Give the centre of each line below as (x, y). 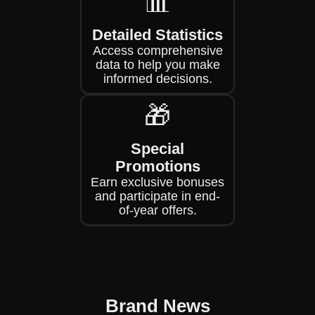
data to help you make (157, 65)
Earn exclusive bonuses (157, 182)
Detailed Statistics (157, 35)
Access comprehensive (157, 51)
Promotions (157, 166)
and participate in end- (157, 196)
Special (157, 149)
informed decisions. (157, 79)
